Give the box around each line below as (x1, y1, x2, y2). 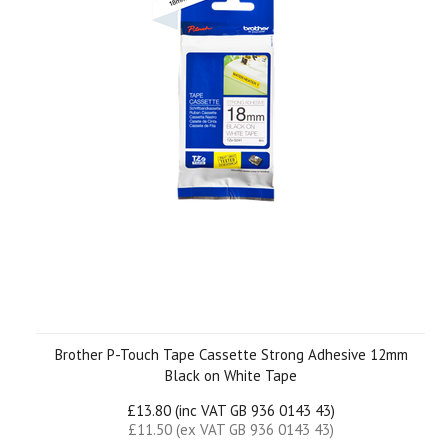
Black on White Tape (165, 366, 297, 385)
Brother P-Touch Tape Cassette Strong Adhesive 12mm (54, 345, 408, 364)
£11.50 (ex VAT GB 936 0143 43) (128, 420, 334, 439)
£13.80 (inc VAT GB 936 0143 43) (127, 401, 335, 420)
